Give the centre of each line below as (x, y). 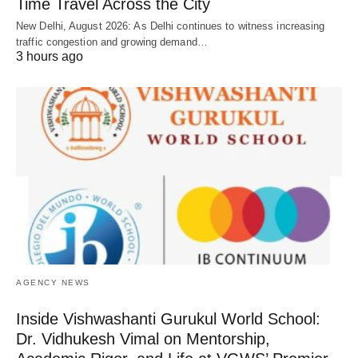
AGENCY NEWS (53, 282)
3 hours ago (50, 56)
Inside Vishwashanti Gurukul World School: (168, 318)
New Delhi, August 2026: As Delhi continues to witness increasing (171, 26)
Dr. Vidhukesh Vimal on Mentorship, (143, 338)
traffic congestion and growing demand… (112, 42)
